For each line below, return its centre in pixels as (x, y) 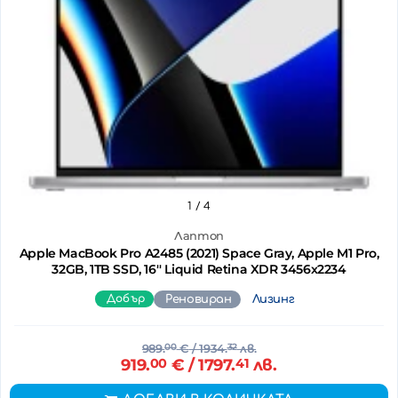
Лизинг (273, 299)
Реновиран (199, 299)
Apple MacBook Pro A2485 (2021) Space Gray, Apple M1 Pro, (199, 253)
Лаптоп (199, 235)
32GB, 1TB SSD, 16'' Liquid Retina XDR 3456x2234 (199, 269)
